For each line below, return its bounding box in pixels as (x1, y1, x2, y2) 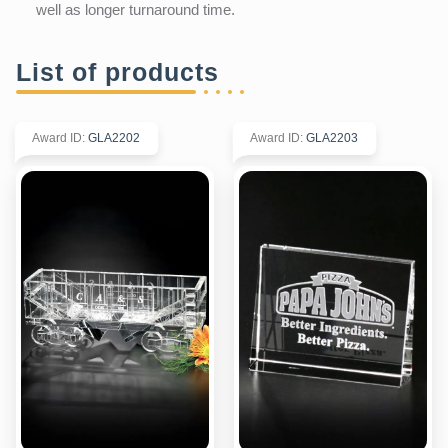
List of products (16, 57, 219, 86)
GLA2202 (88, 130, 140, 145)
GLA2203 (306, 130, 358, 145)
